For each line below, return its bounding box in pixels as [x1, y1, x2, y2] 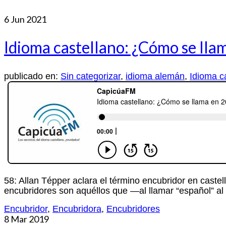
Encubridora [52, 204, 101, 214]
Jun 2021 [9, 13, 46, 25]
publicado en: [4, 71, 61, 81]
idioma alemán [126, 71, 185, 81]
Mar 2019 [9, 213, 49, 224]
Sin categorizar [61, 71, 121, 81]
